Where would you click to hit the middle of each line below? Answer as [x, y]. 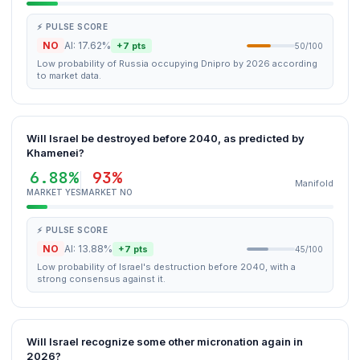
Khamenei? [55, 153]
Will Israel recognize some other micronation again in [165, 342]
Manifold [314, 183]
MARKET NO [107, 192]
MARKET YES [53, 192]
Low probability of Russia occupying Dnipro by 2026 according [177, 63]
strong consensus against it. [101, 279]
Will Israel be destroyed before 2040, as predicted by [166, 138]
